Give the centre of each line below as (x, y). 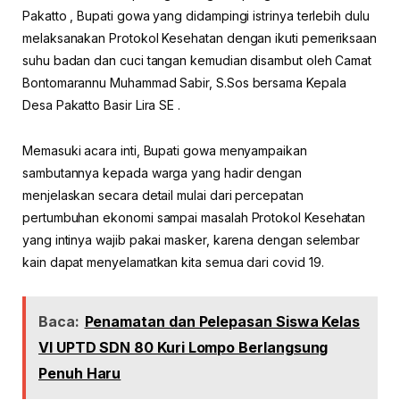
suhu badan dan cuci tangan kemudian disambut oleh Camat (197, 60)
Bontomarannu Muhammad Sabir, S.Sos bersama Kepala (184, 82)
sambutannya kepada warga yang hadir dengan (162, 172)
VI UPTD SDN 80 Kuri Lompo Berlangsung (183, 347)
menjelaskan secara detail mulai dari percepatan (163, 195)
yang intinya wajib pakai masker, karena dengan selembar (192, 239)
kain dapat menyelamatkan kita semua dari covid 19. (173, 262)
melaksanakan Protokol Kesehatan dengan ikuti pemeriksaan (200, 37)
